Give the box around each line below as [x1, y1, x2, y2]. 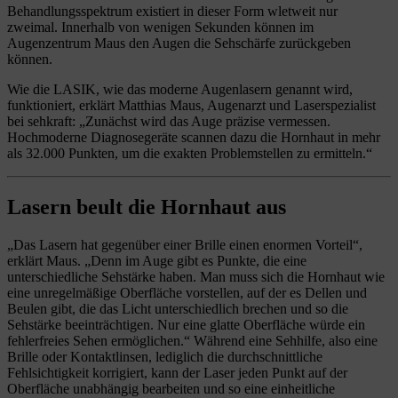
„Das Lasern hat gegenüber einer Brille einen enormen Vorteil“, [7, 236, 362, 252]
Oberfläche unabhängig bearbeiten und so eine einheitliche [7, 380, 335, 396]
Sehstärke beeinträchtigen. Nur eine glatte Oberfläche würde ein [7, 316, 365, 332]
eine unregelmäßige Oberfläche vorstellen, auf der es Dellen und [7, 284, 367, 300]
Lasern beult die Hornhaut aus [7, 195, 286, 219]
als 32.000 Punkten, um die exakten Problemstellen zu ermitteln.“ [7, 145, 372, 161]
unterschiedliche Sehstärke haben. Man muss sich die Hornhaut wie [7, 268, 385, 284]
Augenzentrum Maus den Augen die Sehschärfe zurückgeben [7, 35, 351, 51]
